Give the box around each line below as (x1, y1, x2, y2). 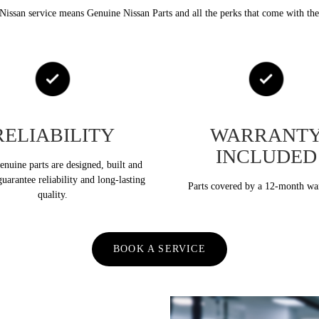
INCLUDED (216, 145, 317, 167)
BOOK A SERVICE (113, 244, 206, 255)
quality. (38, 189, 68, 200)
